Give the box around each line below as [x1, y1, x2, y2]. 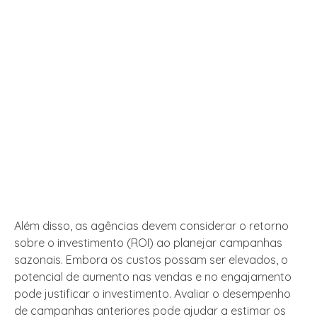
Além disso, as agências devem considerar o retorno [14, 219, 289, 234]
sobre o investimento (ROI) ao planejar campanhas [14, 236, 282, 250]
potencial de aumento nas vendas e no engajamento [14, 270, 292, 284]
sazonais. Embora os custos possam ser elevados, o [14, 253, 288, 267]
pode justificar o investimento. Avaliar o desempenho [14, 287, 291, 301]
